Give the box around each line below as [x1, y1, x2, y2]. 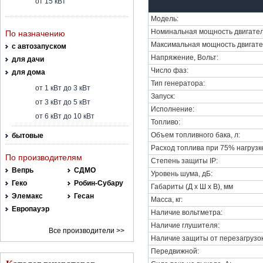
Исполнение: [151, 105, 194, 113]
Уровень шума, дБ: [151, 170, 213, 178]
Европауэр [12, 205, 49, 213]
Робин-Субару [73, 179, 123, 187]
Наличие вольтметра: [151, 208, 222, 217]
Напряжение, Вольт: [151, 53, 218, 62]
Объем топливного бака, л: [151, 131, 240, 139]
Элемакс [12, 192, 43, 200]
